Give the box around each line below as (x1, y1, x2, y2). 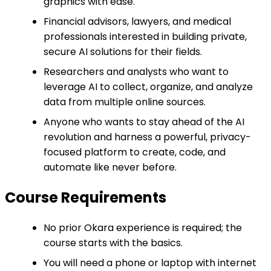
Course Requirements (5, 188, 166, 208)
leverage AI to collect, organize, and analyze (44, 80, 253, 94)
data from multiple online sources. (44, 95, 206, 109)
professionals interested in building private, (44, 30, 247, 44)
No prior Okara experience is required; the (44, 221, 242, 235)
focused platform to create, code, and (44, 145, 226, 160)
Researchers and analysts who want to (44, 65, 229, 79)
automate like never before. (44, 160, 177, 175)
